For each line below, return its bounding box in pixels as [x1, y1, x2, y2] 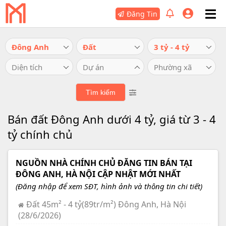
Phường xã [154, 62, 192, 72]
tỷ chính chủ [8, 127, 73, 142]
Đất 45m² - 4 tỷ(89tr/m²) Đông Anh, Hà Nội [26, 198, 186, 210]
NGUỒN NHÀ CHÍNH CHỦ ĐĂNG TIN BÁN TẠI [16, 157, 192, 168]
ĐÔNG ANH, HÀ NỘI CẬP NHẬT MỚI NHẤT [16, 168, 181, 180]
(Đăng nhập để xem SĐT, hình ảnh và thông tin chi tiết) [16, 181, 202, 191]
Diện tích [12, 62, 42, 72]
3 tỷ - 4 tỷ [154, 42, 190, 52]
